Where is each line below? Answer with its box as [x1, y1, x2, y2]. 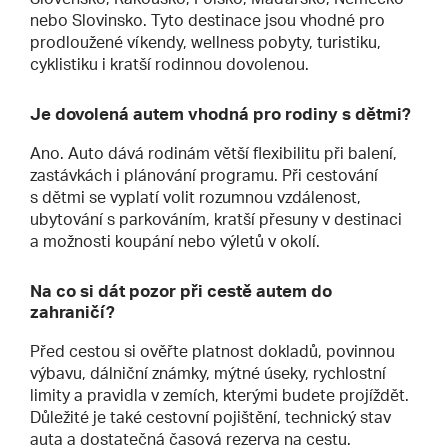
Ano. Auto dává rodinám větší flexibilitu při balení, [30, 142, 397, 163]
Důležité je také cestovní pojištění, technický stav [30, 406, 391, 427]
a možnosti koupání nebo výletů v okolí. [30, 230, 320, 251]
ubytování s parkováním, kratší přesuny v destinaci [30, 208, 402, 229]
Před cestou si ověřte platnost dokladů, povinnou [30, 340, 395, 361]
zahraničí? [30, 300, 115, 322]
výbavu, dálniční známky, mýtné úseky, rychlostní [30, 362, 386, 383]
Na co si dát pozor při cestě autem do [30, 279, 332, 301]
